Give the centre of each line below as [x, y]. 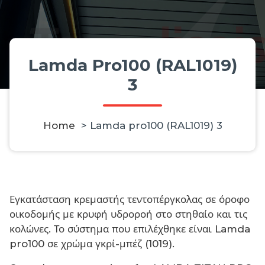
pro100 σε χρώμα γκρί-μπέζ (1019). [92, 244]
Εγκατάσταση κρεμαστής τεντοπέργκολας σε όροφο [130, 200]
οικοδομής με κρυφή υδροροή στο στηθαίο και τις [128, 214]
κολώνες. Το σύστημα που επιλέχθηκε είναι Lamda [130, 229]
